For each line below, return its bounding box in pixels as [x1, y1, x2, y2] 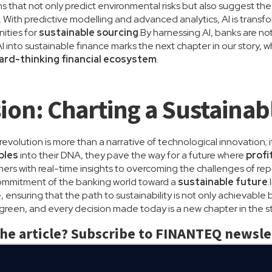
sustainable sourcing [39, 26, 139, 39]
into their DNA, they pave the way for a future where [18, 149, 246, 161]
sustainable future [178, 175, 268, 188]
